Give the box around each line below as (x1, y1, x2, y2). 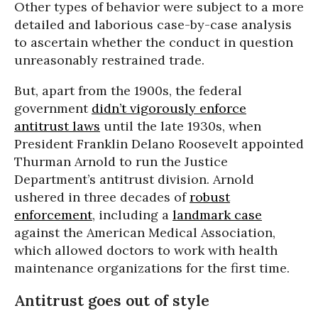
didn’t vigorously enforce (92, 100, 246, 117)
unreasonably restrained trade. (14, 52, 204, 69)
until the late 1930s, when (100, 118, 261, 135)
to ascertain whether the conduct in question (14, 34, 293, 51)
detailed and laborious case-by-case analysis (14, 16, 292, 33)
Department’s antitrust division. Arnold (14, 171, 254, 188)
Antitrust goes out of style (14, 291, 209, 311)
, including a (92, 207, 172, 224)
